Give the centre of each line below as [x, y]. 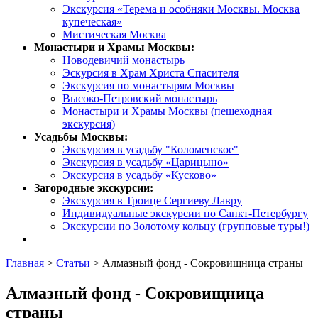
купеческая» [92, 22]
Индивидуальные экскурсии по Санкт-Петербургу [185, 213]
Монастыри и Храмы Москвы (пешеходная [167, 111]
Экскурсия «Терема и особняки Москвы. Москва [181, 9]
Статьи [75, 263]
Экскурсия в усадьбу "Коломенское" [150, 149]
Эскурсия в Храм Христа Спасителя [150, 73]
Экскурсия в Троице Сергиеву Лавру [152, 201]
